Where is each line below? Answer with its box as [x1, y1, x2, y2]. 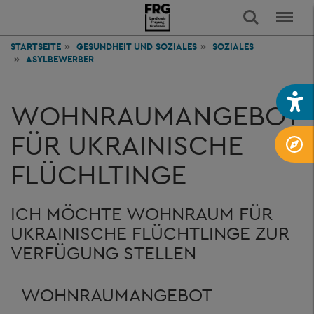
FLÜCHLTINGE [11, 157, 186, 192]
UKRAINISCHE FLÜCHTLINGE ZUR [11, 221, 289, 245]
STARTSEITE [11, 41, 61, 53]
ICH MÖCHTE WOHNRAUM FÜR [11, 202, 273, 225]
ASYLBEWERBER [26, 53, 94, 65]
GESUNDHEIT [76, 41, 134, 53]
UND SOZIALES [134, 41, 197, 53]
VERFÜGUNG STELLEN [11, 241, 196, 264]
